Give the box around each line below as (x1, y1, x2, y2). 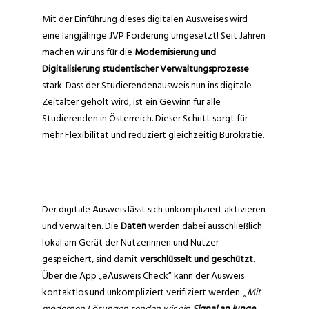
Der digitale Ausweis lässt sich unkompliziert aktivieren (41, 201, 266, 217)
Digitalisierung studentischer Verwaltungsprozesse (41, 60, 249, 77)
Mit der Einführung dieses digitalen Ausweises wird (41, 10, 248, 27)
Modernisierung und (134, 43, 216, 60)
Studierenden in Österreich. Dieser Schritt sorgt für (41, 110, 248, 126)
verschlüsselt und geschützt (139, 250, 253, 267)
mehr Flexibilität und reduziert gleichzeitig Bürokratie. (41, 126, 264, 143)
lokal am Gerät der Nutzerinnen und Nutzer (41, 234, 219, 250)
